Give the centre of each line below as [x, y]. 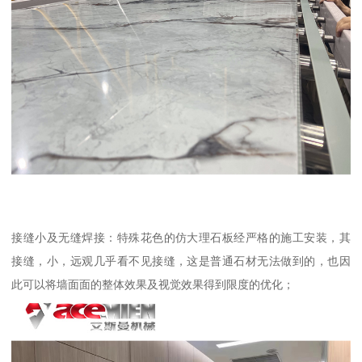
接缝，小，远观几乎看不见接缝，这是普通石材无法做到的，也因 [181, 261]
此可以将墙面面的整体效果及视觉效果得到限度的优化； [153, 285]
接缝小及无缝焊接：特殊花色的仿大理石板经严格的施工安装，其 [181, 238]
